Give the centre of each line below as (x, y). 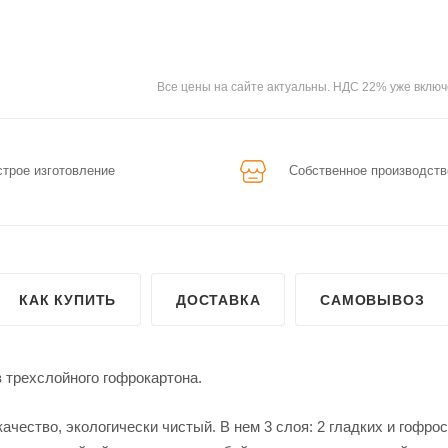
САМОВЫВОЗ (372, 299)
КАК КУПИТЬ (68, 299)
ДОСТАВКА (218, 299)
